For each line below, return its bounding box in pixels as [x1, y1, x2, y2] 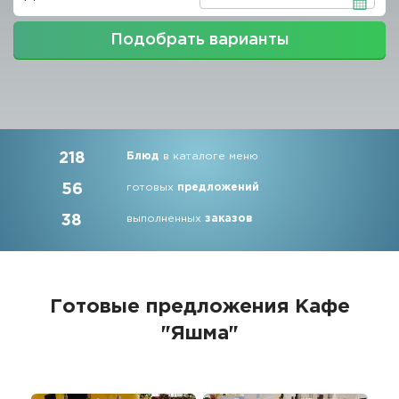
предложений [177, 183, 260, 192]
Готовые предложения [49, 298, 295, 316]
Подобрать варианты [110, 33, 289, 47]
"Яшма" [160, 325, 239, 343]
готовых [126, 183, 178, 192]
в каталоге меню [159, 151, 259, 161]
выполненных [126, 214, 206, 224]
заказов [205, 214, 254, 224]
